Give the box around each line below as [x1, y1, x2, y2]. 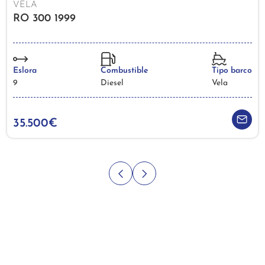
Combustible [101, 66, 148, 75]
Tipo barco [212, 66, 252, 75]
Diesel [101, 78, 124, 88]
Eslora [13, 66, 37, 75]
